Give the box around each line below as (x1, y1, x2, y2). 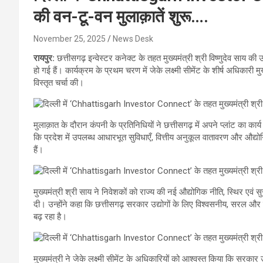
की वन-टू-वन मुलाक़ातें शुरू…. (33, 6, 208, 26)
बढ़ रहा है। (33, 211, 67, 222)
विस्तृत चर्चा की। (33, 77, 84, 88)
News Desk (113, 33, 153, 43)
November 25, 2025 (33, 33, 106, 43)
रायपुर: (33, 52, 55, 63)
